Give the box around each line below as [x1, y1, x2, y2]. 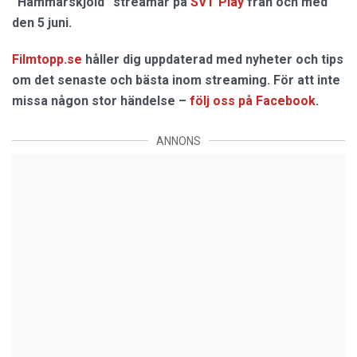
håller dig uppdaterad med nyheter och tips [82, 51, 343, 67]
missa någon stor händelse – [12, 92, 190, 108]
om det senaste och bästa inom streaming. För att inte [12, 72, 340, 88]
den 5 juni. [12, 14, 72, 30]
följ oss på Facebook [190, 92, 316, 108]
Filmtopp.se [12, 51, 82, 67]
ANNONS [156, 134, 201, 147]
